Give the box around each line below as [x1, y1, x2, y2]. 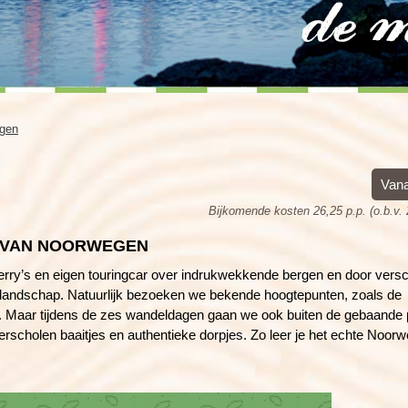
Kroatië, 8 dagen [103, 26, 189, 40]
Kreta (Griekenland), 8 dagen [103, 6, 254, 20]
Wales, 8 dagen [318, 6, 400, 20]
